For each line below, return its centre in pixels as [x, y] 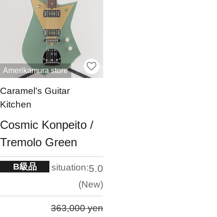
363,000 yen [77, 208]
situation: [70, 167]
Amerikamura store [36, 71]
